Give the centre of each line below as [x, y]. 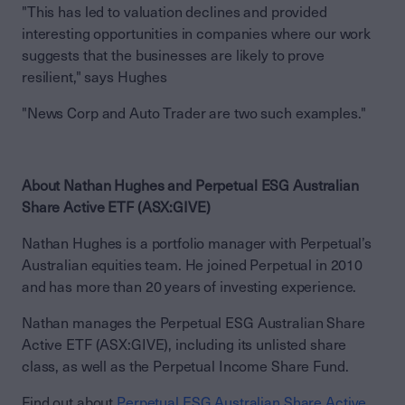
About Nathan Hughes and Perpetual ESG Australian [190, 186]
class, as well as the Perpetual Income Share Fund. [185, 367]
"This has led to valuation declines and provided [174, 13]
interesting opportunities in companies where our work [197, 34]
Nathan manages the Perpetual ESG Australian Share [193, 324]
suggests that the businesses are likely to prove [173, 56]
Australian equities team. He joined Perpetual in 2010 [193, 266]
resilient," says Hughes [95, 78]
